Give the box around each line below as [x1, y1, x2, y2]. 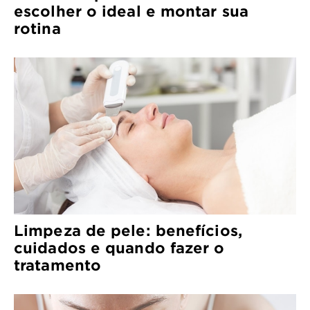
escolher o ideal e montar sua [14, 1, 248, 19]
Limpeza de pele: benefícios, [14, 221, 242, 239]
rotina [14, 19, 61, 37]
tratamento [14, 256, 101, 274]
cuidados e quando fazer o [14, 239, 225, 257]
